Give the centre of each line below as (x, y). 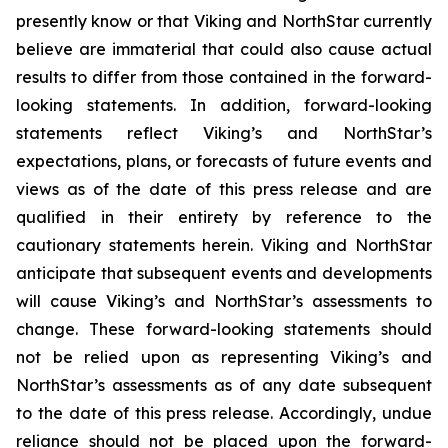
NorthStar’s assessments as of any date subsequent (224, 385)
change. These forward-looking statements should (224, 329)
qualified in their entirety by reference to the (224, 217)
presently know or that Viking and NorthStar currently (224, 21)
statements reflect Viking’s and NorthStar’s (224, 133)
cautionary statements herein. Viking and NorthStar (224, 245)
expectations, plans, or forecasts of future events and (224, 161)
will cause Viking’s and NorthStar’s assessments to (224, 301)
